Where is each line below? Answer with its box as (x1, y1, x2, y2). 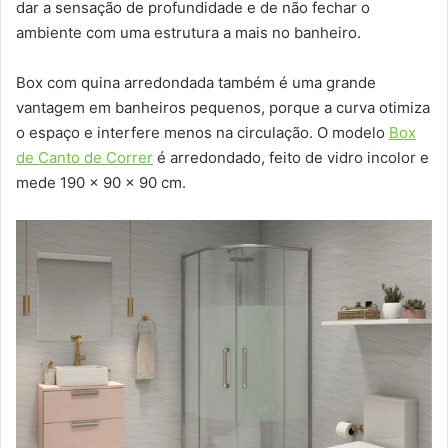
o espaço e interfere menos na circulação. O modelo (16, 123, 389, 143)
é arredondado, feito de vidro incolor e (153, 148, 429, 168)
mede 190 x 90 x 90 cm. (16, 173, 186, 193)
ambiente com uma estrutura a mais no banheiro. (16, 23, 361, 43)
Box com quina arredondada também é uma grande (16, 73, 376, 93)
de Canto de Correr (16, 148, 153, 168)
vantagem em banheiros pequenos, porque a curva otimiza (16, 98, 430, 118)
